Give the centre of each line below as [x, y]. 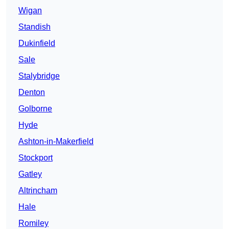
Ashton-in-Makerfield [56, 142]
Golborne [35, 109]
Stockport [36, 158]
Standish [35, 27]
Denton [32, 93]
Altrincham [38, 191]
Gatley [30, 174]
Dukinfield [37, 43]
